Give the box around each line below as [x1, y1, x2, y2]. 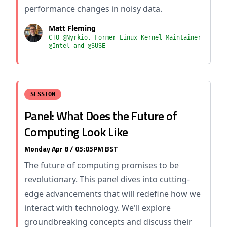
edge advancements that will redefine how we [24, 188, 201, 199]
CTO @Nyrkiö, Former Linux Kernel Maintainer [49, 34, 201, 41]
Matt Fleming [49, 23, 96, 33]
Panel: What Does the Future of [24, 106, 177, 125]
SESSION [30, 91, 55, 98]
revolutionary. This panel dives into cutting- [24, 174, 190, 185]
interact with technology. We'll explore [24, 202, 171, 213]
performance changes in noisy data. [24, 3, 162, 14]
